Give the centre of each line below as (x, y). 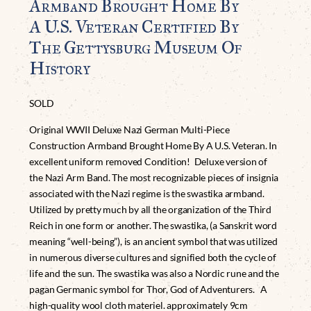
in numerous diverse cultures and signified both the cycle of (153, 257)
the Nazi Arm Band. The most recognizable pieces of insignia (154, 177)
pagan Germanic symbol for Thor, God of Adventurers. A (149, 289)
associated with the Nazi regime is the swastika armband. (147, 193)
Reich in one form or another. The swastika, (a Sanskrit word (153, 225)
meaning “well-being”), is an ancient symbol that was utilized (153, 241)
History (60, 69)
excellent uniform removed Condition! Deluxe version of (149, 161)
